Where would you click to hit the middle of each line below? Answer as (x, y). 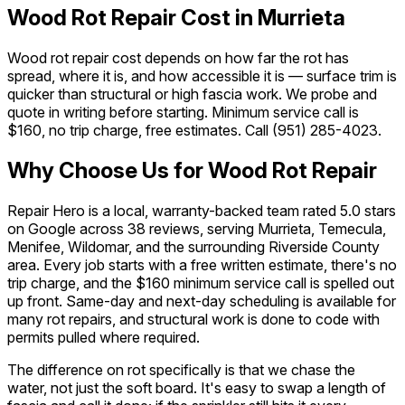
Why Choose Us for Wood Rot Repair (192, 171)
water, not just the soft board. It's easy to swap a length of (197, 388)
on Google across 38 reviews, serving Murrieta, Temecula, (197, 229)
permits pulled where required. (104, 338)
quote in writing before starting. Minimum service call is (183, 113)
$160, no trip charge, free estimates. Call (140, 131)
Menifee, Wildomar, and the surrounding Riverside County (193, 247)
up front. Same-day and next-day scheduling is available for (202, 301)
